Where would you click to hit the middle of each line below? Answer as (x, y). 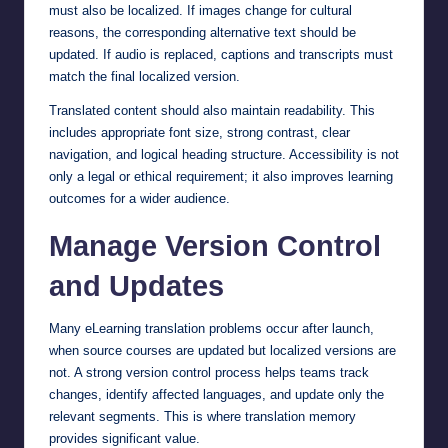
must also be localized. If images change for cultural (200, 10)
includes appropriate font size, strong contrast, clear (199, 132)
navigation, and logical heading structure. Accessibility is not (224, 154)
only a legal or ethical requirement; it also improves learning (221, 176)
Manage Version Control (215, 245)
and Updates (136, 285)
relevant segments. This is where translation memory (202, 416)
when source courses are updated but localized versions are (222, 350)
